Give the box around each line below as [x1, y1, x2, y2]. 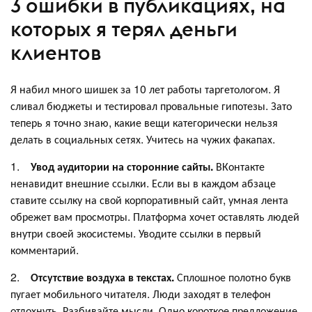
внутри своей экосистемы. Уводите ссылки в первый [10, 224, 261, 241]
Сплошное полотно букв [174, 268, 291, 285]
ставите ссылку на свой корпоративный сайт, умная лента [10, 191, 288, 208]
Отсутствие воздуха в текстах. [31, 268, 174, 285]
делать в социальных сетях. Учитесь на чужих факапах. [10, 130, 275, 147]
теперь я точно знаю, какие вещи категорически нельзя [10, 114, 278, 130]
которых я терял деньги [10, 16, 237, 42]
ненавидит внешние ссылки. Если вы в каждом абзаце [10, 174, 276, 191]
